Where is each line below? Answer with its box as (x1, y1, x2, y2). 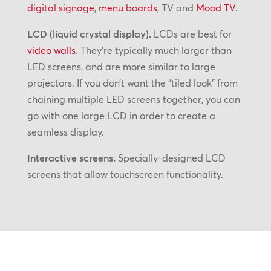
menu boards (98, 2, 157, 15)
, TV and (157, 2, 196, 15)
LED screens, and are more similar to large (27, 60, 215, 73)
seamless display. (27, 126, 104, 139)
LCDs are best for (151, 28, 232, 41)
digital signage (27, 2, 94, 15)
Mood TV (195, 2, 235, 15)
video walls (27, 44, 76, 57)
